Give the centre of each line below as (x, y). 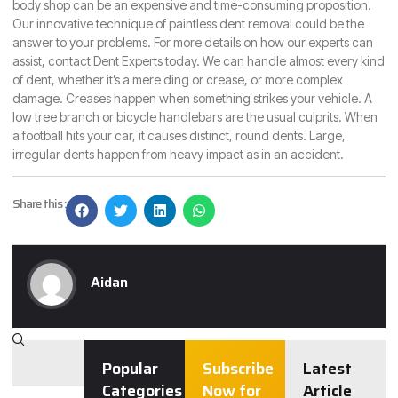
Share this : (39, 204)
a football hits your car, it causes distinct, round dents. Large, (179, 135)
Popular (130, 369)
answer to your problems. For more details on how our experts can (193, 42)
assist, (30, 60)
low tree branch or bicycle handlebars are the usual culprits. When (195, 116)
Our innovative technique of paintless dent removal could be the (188, 23)
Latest (327, 369)
